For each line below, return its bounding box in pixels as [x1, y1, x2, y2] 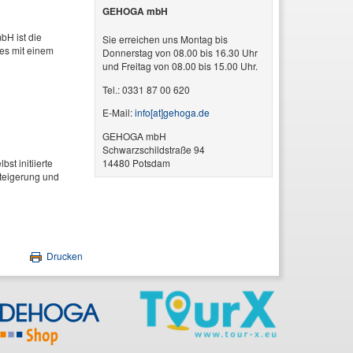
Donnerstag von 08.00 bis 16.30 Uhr [102, 46, 258, 60]
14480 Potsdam [102, 155, 171, 169]
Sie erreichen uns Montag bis [102, 32, 229, 46]
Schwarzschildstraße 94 [102, 142, 206, 156]
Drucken [44, 248, 84, 262]
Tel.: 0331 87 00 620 [102, 82, 191, 96]
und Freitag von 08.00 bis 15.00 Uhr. [102, 59, 258, 73]
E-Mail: [102, 106, 136, 120]
